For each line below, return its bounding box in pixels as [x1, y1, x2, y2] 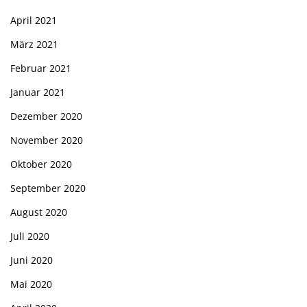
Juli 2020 [10, 230, 49, 243]
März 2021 [10, 38, 58, 51]
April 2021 [10, 14, 57, 27]
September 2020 [10, 182, 86, 195]
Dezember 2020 [10, 110, 82, 123]
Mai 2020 [10, 278, 52, 291]
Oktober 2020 [10, 158, 72, 171]
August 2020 [10, 206, 67, 219]
